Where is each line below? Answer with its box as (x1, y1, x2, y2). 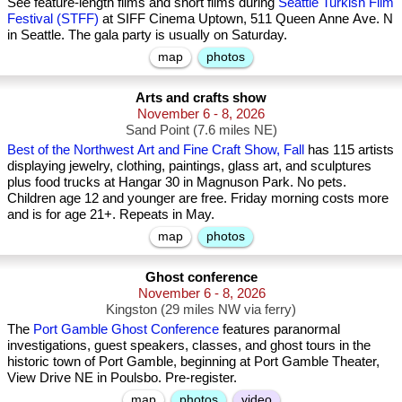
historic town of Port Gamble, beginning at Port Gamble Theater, (7, 354, 380, 369)
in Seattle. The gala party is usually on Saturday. (7, 27, 287, 42)
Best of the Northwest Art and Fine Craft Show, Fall (7, 142, 304, 157)
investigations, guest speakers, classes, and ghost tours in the (7, 337, 371, 353)
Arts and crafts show (135, 90, 267, 105)
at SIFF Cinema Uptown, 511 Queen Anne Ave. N (99, 11, 393, 26)
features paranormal (219, 321, 340, 336)
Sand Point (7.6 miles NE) (125, 122, 277, 137)
